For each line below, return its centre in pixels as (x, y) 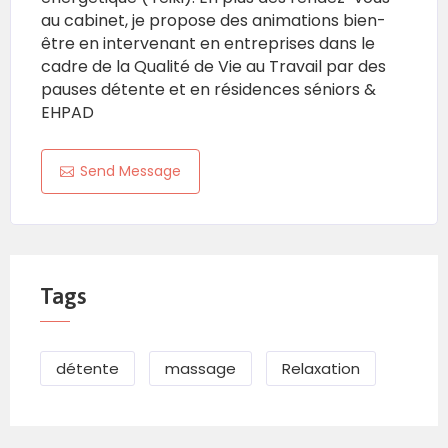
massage (200, 369)
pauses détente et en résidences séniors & (208, 90)
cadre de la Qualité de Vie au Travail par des (213, 67)
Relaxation (321, 369)
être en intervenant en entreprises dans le (208, 44)
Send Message (130, 171)
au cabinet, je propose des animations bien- (213, 21)
